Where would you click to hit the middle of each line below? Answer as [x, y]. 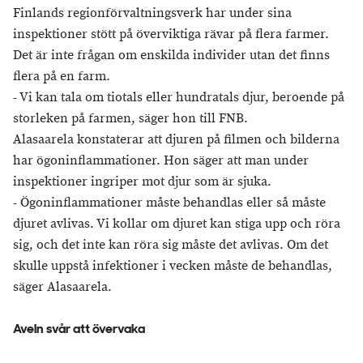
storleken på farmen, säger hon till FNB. [130, 119]
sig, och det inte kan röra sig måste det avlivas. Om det [171, 245]
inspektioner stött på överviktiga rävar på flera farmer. [171, 34]
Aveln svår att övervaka [79, 330]
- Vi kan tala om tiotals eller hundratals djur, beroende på [179, 98]
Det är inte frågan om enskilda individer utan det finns [171, 56]
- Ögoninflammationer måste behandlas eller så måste [169, 203]
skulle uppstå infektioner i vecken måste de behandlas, [173, 266]
